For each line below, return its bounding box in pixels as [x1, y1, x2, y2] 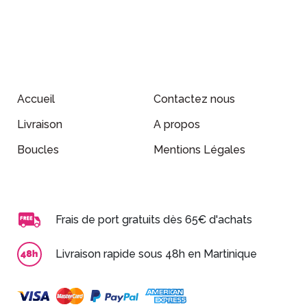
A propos [153, 117, 200, 131]
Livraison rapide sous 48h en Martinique [56, 247, 257, 260]
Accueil [17, 92, 55, 106]
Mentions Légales [153, 143, 245, 156]
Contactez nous [153, 92, 235, 106]
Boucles [17, 143, 59, 156]
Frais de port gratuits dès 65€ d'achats [56, 212, 252, 226]
